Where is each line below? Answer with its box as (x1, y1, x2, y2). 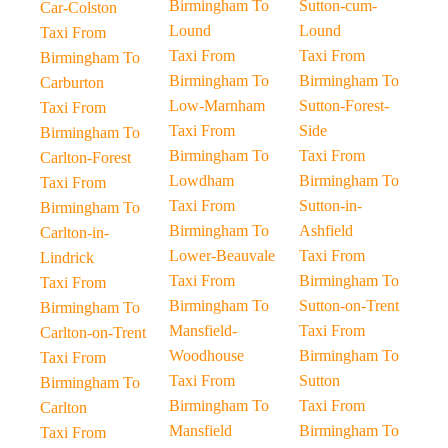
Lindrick (40, 249, 94, 266)
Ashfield (298, 222, 353, 239)
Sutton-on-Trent (298, 297, 399, 314)
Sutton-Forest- (298, 97, 389, 114)
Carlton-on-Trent (40, 324, 146, 341)
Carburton (40, 74, 104, 91)
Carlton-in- (40, 224, 109, 241)
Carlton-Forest (40, 149, 131, 166)
